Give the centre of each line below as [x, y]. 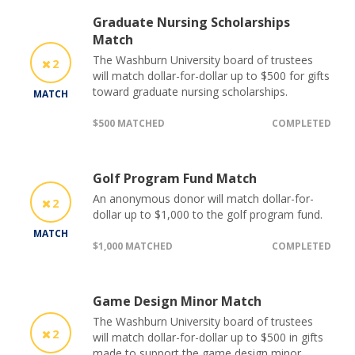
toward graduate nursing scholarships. [190, 91]
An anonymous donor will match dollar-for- [203, 198]
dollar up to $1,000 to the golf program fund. [208, 214]
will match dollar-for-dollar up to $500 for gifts [211, 75]
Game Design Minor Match [177, 301]
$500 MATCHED [129, 123]
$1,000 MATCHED [133, 246]
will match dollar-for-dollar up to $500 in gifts [208, 337]
